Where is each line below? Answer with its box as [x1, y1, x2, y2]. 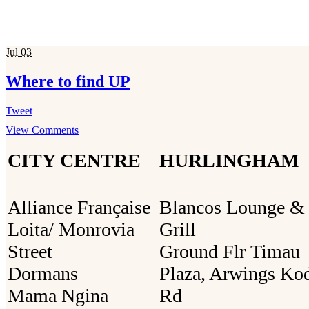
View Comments [6, 123, 79, 136]
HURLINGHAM [159, 149, 299, 171]
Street [8, 240, 52, 262]
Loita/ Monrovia [8, 218, 134, 240]
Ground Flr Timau [159, 240, 300, 262]
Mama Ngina [8, 284, 108, 306]
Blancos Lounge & [159, 196, 305, 218]
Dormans [8, 262, 78, 284]
